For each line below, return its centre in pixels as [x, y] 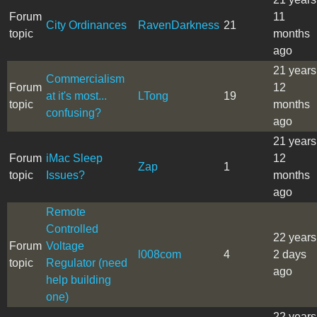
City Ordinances [86, 25]
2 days [290, 254]
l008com [160, 254]
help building [79, 279]
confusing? [74, 113]
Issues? [65, 175]
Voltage [65, 246]
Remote [66, 212]
